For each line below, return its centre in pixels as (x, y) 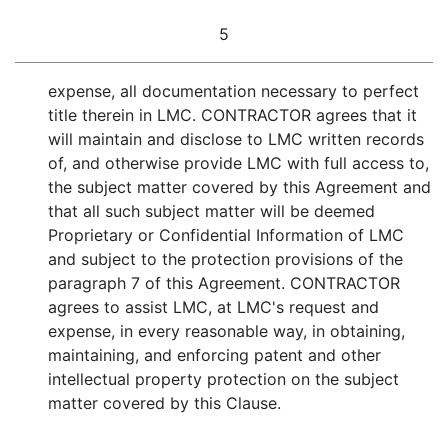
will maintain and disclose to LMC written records (236, 139)
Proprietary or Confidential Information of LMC (226, 235)
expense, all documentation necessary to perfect (233, 91)
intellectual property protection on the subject (223, 379)
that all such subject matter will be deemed (211, 211)
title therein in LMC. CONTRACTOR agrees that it (232, 115)
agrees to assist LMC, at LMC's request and (213, 307)
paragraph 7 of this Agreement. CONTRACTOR (224, 283)
